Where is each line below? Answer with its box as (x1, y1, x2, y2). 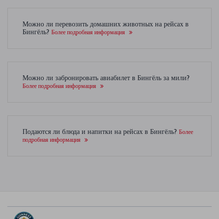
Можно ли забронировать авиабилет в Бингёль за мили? (22, 74, 190, 82)
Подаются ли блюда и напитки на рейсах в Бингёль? (22, 128, 179, 136)
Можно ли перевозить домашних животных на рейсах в (22, 20, 189, 28)
